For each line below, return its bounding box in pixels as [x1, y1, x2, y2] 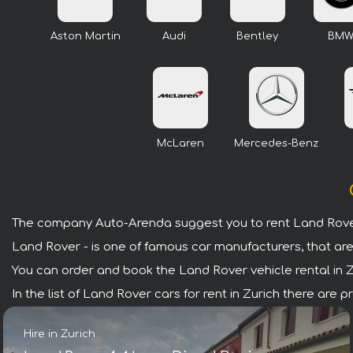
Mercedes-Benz [234, 137, 318, 149]
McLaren [157, 137, 204, 149]
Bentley [236, 31, 278, 43]
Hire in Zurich [24, 328, 95, 340]
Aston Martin [50, 31, 121, 43]
